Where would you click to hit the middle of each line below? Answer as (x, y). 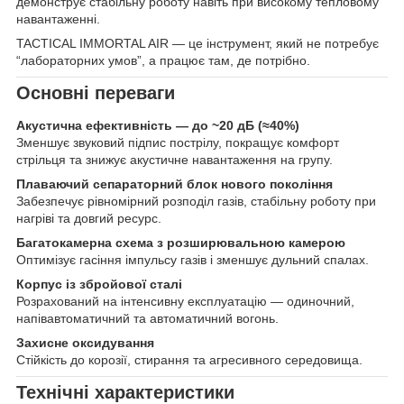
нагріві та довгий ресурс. (89, 219)
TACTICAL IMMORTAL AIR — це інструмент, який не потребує (197, 44)
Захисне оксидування (85, 343)
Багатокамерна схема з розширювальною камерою (181, 243)
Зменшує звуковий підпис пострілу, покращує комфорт (178, 143)
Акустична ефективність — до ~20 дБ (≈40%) (158, 126)
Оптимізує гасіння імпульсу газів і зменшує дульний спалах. (193, 260)
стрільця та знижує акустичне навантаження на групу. (174, 160)
